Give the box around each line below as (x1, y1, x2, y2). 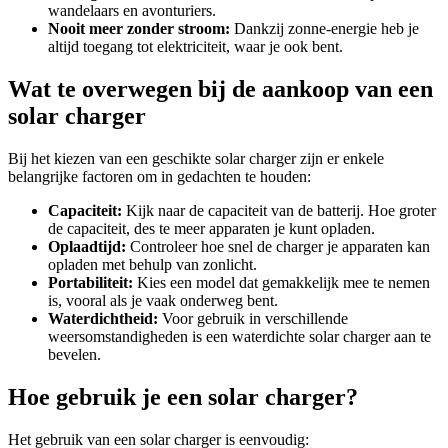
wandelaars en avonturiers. (48, 2, 216, 20)
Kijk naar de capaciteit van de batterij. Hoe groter (122, 201, 436, 219)
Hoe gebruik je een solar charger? (8, 383, 358, 410)
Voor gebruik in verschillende (158, 309, 348, 327)
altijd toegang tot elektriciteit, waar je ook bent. (48, 38, 343, 56)
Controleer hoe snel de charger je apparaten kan (126, 237, 430, 255)
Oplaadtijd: (48, 237, 126, 255)
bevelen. (48, 345, 101, 363)
